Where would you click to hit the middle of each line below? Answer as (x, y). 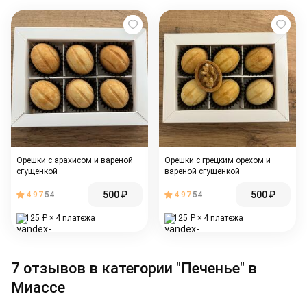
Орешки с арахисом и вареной (75, 160)
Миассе (38, 287)
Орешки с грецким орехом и (218, 160)
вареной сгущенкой (202, 171)
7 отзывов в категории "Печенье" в (134, 268)
